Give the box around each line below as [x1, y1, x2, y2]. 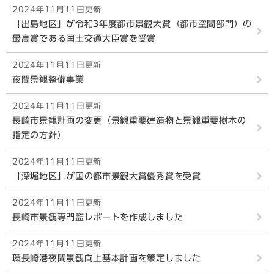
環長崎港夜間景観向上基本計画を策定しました [12, 254, 201, 262]
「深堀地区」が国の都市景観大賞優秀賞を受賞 [12, 172, 201, 180]
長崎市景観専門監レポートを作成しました [12, 213, 183, 221]
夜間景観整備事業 [12, 75, 84, 84]
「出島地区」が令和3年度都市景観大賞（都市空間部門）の [12, 20, 252, 28]
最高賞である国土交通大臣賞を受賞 [12, 34, 157, 43]
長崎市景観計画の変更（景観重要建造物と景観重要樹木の [12, 116, 246, 125]
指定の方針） [12, 131, 67, 139]
